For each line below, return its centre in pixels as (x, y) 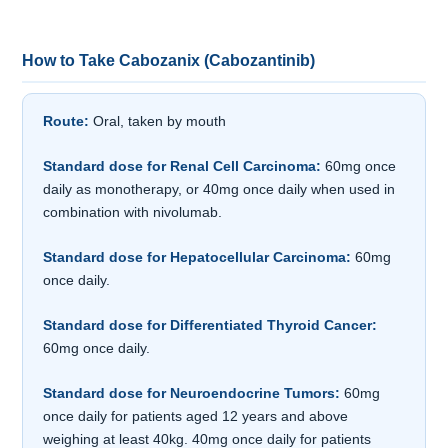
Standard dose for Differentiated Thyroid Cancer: (210, 325)
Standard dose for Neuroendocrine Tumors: (192, 393)
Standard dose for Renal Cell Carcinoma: (182, 166)
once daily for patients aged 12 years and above (196, 416)
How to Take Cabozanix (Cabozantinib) (169, 61)
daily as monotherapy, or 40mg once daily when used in (219, 189)
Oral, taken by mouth (158, 121)
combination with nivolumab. (133, 212)
